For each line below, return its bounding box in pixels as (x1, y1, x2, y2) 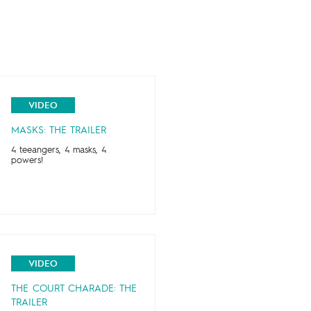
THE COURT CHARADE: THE (10, 283, 137, 294)
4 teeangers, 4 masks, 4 (10, 146, 106, 155)
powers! (10, 156, 43, 166)
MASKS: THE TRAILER (10, 125, 106, 135)
